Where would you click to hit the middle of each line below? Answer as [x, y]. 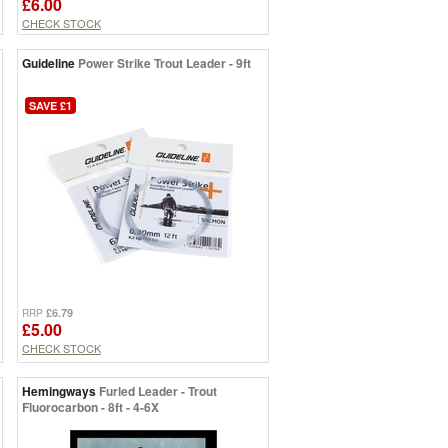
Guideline [48, 62]
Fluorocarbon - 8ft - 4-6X [90, 406]
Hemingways [59, 390]
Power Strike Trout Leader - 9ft [164, 62]
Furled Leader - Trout [158, 390]
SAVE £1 [50, 105]
